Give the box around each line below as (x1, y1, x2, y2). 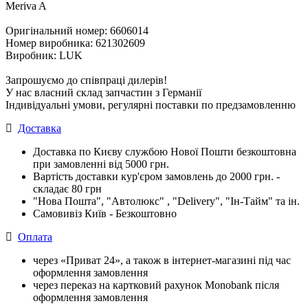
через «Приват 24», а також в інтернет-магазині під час (33, 254, 291, 266)
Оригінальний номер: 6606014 (5, 25, 148, 36)
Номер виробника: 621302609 (5, 37, 145, 49)
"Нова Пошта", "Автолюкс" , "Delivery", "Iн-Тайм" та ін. (33, 195, 300, 207)
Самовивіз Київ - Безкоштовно (33, 208, 177, 219)
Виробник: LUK (5, 49, 82, 61)
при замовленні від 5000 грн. (33, 158, 169, 170)
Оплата (18, 231, 52, 243)
